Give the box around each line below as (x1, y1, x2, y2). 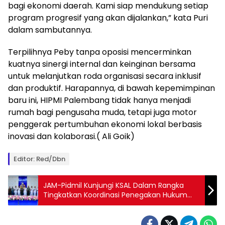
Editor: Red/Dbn (14, 154, 65, 164)
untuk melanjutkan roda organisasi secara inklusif (8, 70, 201, 82)
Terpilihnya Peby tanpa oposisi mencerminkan (8, 46, 191, 58)
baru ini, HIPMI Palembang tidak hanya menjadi (8, 94, 191, 106)
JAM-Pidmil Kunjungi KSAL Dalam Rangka (43, 180, 184, 190)
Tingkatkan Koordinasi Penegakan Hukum (43, 189, 187, 200)
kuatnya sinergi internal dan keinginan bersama (8, 58, 195, 70)
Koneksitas (43, 199, 80, 209)
